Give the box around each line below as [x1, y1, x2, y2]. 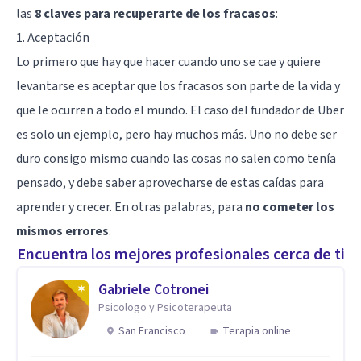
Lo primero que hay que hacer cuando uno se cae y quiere [16, 52, 321, 71]
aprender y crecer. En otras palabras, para [16, 197, 245, 216]
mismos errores [16, 222, 109, 240]
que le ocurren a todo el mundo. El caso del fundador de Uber [16, 101, 344, 119]
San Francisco [118, 322, 185, 339]
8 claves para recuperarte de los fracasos [35, 4, 276, 23]
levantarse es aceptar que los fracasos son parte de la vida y [16, 77, 340, 95]
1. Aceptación [16, 28, 89, 47]
